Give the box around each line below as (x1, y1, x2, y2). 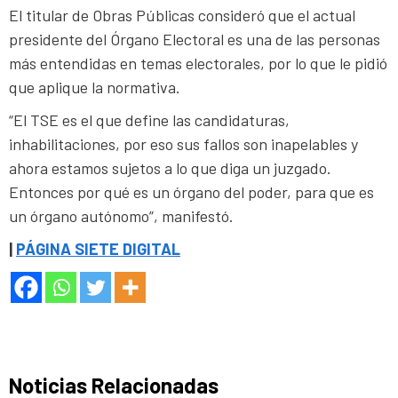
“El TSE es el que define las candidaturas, (9, 109, 290, 130)
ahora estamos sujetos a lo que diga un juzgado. (9, 157, 331, 178)
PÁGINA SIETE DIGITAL (16, 238, 180, 259)
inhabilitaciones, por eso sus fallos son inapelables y (9, 133, 358, 154)
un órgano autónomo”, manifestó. (9, 205, 234, 226)
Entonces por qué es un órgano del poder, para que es (9, 181, 374, 202)
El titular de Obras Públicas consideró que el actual (9, 4, 355, 25)
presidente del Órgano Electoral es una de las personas (9, 28, 380, 49)
